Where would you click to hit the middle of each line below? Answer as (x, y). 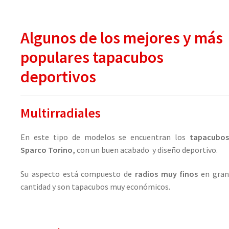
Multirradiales (61, 113)
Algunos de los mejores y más (122, 38)
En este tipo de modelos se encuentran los (103, 137)
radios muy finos (166, 174)
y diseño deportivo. (185, 150)
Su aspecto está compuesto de (78, 174)
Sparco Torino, (49, 150)
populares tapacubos (92, 57)
